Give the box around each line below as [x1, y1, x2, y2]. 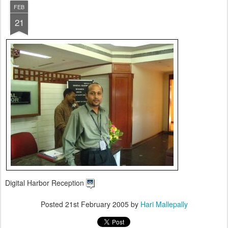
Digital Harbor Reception [5, 177, 86, 188]
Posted [40, 199, 65, 209]
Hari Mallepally [140, 199, 188, 209]
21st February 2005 [65, 199, 129, 209]
